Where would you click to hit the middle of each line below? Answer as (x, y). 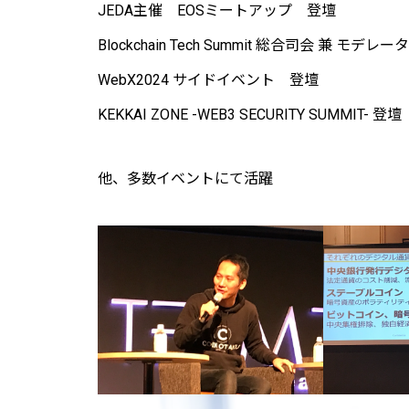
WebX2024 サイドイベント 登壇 (208, 79)
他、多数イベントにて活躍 (185, 178)
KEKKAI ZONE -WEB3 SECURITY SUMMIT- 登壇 (250, 114)
